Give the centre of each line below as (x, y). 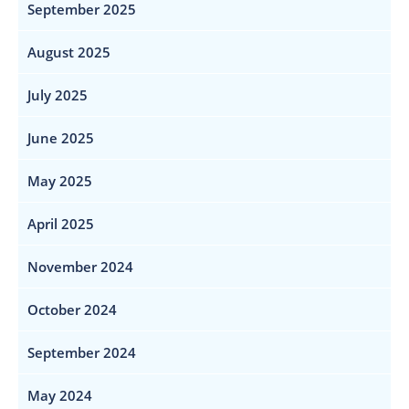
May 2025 (60, 180)
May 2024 (60, 395)
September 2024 (82, 352)
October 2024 (72, 309)
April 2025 (61, 223)
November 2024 (80, 266)
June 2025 (61, 137)
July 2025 (58, 94)
